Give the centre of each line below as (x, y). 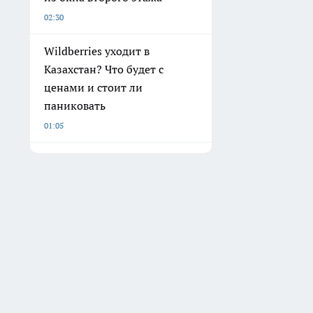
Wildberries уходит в (97, 51)
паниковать (75, 105)
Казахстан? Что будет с (104, 69)
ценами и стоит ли (93, 87)
